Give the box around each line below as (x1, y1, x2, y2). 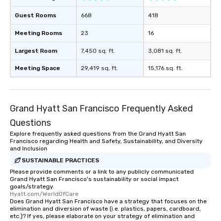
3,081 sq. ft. (148, 47, 182, 55)
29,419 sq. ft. (81, 65, 118, 72)
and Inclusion (10, 145, 47, 152)
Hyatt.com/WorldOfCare (10, 190, 78, 198)
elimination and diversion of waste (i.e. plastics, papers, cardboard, (10, 205, 201, 213)
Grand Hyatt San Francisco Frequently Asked (10, 103, 193, 114)
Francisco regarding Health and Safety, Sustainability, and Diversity (10, 138, 203, 145)
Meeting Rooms (15, 30, 62, 37)
